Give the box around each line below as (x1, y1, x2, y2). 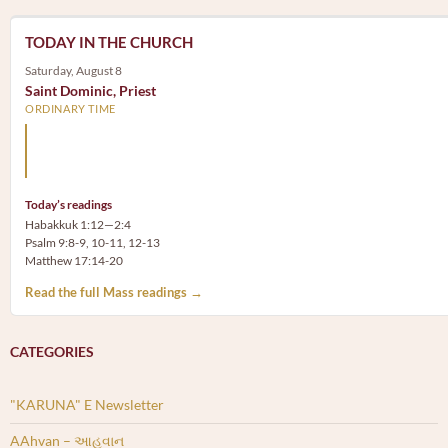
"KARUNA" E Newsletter (10, 396, 164, 414)
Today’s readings (25, 197, 112, 213)
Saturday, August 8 (25, 63, 122, 79)
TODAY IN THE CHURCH (25, 33, 193, 52)
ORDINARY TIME (25, 102, 116, 116)
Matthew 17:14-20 (25, 253, 123, 269)
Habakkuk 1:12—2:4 (25, 217, 131, 233)
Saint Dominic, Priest (25, 82, 156, 100)
